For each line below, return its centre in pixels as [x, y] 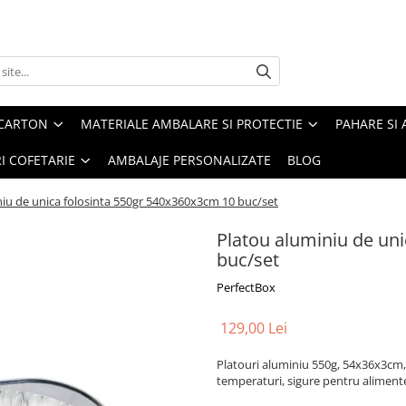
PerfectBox [246, 288]
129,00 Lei [254, 329]
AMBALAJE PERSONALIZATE [189, 160]
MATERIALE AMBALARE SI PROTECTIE [192, 124]
